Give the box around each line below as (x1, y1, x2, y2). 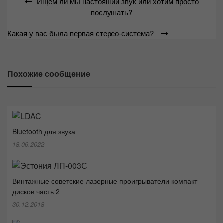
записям (7, 19, 52, 36)
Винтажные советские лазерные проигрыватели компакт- (12, 176, 200, 186)
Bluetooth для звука (12, 126, 77, 137)
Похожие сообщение (7, 67, 90, 79)
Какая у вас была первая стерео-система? (7, 27, 154, 38)
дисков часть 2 (12, 186, 60, 197)
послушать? (91, 6, 132, 17)
